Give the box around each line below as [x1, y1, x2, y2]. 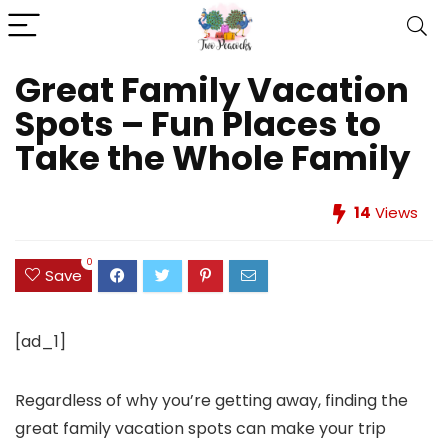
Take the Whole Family [15, 134, 410, 182]
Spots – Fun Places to [15, 100, 381, 148]
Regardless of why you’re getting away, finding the [15, 389, 408, 413]
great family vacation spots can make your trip [15, 417, 386, 441]
